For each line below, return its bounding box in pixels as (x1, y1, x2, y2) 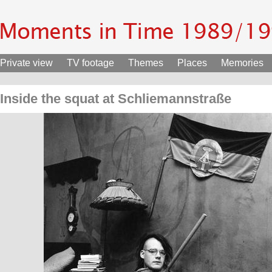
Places (177, 58, 207, 68)
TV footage (67, 58, 114, 68)
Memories (221, 58, 263, 68)
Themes (128, 58, 163, 68)
